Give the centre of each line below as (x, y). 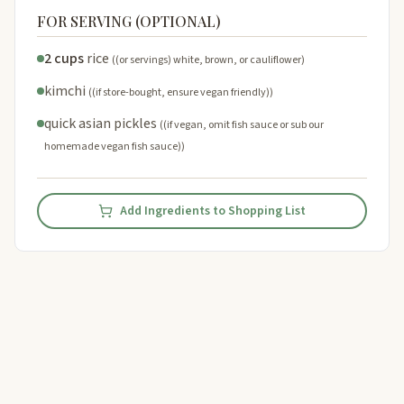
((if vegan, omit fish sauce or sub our (242, 124)
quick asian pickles (101, 123)
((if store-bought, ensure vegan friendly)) (181, 92)
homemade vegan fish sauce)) (115, 146)
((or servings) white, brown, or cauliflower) (208, 60)
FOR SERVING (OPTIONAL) (129, 21)
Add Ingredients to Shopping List (213, 211)
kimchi (65, 91)
